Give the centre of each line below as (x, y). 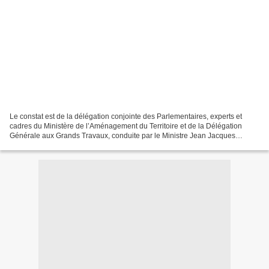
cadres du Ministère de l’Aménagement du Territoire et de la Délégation (126, 126)
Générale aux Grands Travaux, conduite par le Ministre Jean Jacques (122, 135)
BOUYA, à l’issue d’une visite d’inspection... (80, 145)
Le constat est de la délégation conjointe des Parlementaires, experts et (126, 116)
